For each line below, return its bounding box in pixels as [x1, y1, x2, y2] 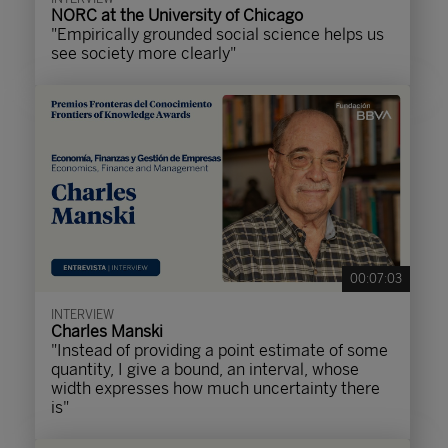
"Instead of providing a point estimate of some [51, 341, 388, 360]
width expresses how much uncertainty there [51, 379, 380, 398]
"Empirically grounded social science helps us [51, 25, 384, 44]
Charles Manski [51, 322, 163, 341]
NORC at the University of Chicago [51, 6, 303, 25]
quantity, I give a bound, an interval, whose [51, 360, 359, 379]
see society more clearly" [51, 44, 236, 63]
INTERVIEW [51, 308, 114, 322]
